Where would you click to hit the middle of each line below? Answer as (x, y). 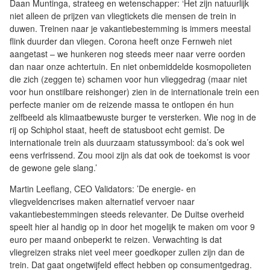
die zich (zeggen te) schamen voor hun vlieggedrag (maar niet (128, 79)
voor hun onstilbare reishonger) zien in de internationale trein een (134, 92)
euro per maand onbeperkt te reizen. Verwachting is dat (116, 240)
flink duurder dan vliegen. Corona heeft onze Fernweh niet (121, 41)
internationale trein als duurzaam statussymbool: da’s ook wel (127, 143)
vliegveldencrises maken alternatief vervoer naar (102, 202)
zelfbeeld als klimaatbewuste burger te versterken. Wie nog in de (133, 117)
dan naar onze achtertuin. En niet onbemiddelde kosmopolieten (130, 67)
